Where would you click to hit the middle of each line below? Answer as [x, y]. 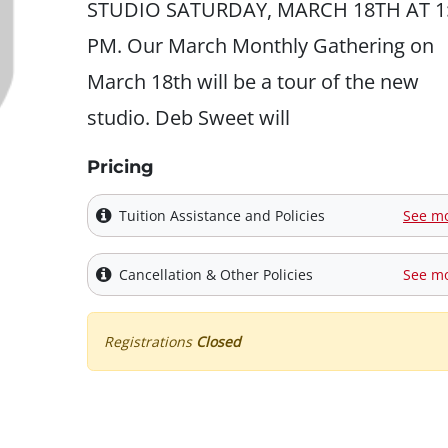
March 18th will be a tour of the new [253, 81]
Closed [218, 341]
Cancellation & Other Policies [216, 274]
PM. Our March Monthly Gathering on [260, 45]
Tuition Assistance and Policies [222, 215]
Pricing [120, 167]
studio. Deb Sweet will [188, 117]
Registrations [150, 341]
